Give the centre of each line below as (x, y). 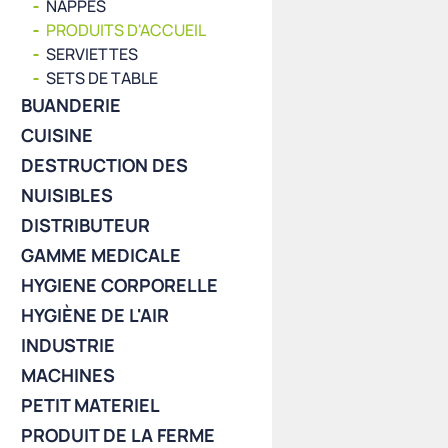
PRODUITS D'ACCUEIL (126, 30)
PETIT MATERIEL (91, 405)
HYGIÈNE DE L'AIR (95, 315)
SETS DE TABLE (102, 78)
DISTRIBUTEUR (86, 225)
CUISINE (57, 135)
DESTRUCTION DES (105, 165)
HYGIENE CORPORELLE (120, 285)
